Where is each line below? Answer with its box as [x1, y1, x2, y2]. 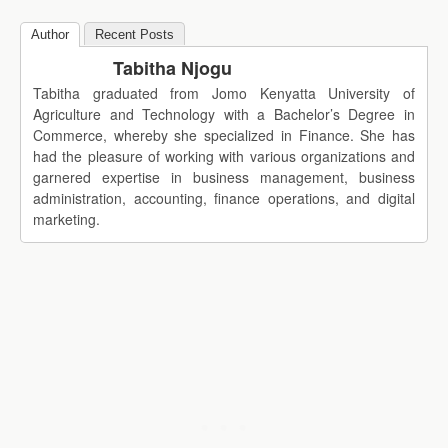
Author [31, 27, 69, 43]
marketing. [33, 209, 100, 230]
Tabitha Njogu [113, 55, 232, 82]
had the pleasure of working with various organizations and [33, 146, 415, 167]
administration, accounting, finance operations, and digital [33, 188, 415, 209]
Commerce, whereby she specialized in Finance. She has [33, 125, 415, 146]
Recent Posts [95, 27, 174, 43]
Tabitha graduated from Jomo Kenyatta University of [33, 83, 415, 104]
